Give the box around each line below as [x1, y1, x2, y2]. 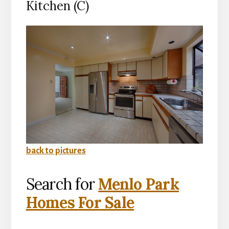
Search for [26, 174, 99, 194]
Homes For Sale [26, 193, 134, 213]
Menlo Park [98, 174, 179, 194]
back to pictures [26, 146, 86, 156]
